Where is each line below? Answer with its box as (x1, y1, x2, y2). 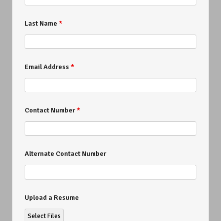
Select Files (28, 211, 61, 220)
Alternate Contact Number (25, 149, 106, 158)
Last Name (25, 19, 59, 28)
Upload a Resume (25, 193, 79, 202)
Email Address (25, 62, 71, 71)
